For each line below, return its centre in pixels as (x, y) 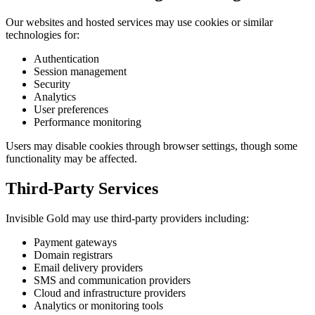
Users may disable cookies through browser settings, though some (152, 146)
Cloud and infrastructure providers (110, 292)
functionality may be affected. (71, 158)
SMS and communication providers (112, 280)
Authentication (66, 58)
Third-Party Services (82, 188)
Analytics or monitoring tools (98, 305)
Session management (80, 71)
